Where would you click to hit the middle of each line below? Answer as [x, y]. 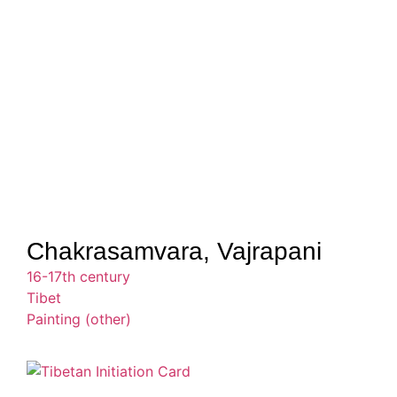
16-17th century [78, 276]
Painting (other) [79, 319]
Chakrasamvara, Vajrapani [174, 251]
